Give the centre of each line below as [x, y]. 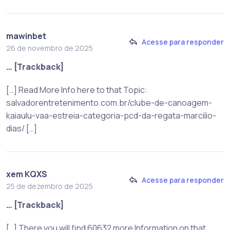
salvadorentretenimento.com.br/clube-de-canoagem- [109, 102]
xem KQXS [27, 174]
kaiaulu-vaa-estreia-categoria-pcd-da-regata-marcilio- [111, 115]
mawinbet [26, 36]
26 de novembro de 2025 [50, 48]
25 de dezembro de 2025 [50, 186]
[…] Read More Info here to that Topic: [77, 90]
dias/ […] [22, 128]
